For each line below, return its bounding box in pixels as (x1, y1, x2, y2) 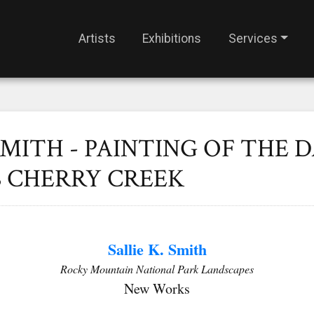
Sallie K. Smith (107, 238, 207, 261)
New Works (124, 279, 190, 298)
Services (228, 31, 278, 46)
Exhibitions (142, 31, 202, 46)
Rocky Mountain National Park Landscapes (60, 261, 254, 276)
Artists (78, 31, 116, 46)
